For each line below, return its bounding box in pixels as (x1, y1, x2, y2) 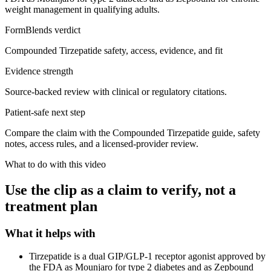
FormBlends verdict (5, 24, 80, 35)
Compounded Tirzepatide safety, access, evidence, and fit (5, 45, 223, 56)
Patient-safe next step (5, 106, 85, 117)
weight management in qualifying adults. (5, 4, 160, 15)
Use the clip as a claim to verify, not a (5, 181, 236, 198)
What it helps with (5, 226, 96, 240)
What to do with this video (5, 158, 106, 169)
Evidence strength (5, 65, 73, 76)
